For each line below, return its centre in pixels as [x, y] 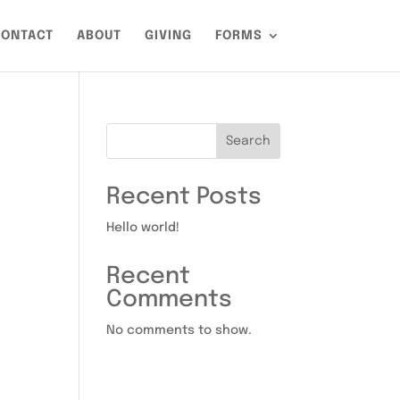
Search [248, 141]
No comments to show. [179, 330]
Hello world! [143, 228]
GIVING [168, 36]
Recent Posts [184, 197]
